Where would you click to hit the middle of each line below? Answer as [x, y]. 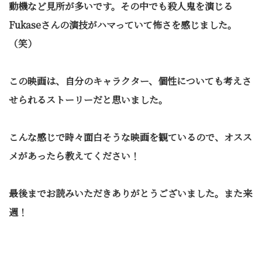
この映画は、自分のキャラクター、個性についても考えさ [130, 81]
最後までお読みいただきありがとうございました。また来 [130, 193]
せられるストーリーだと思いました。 [88, 99]
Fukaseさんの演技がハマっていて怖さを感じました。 [123, 25]
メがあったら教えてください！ [74, 156]
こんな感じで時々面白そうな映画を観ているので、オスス [130, 137]
